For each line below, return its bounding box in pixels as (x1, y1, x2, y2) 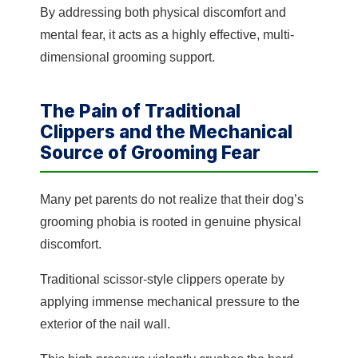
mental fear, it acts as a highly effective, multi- (40, 28, 294, 42)
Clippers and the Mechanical (40, 121, 292, 142)
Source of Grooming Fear (40, 141, 261, 163)
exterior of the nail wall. (40, 317, 170, 331)
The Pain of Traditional (40, 100, 241, 121)
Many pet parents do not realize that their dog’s (40, 193, 304, 206)
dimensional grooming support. (40, 50, 215, 64)
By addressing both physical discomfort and (40, 6, 286, 19)
